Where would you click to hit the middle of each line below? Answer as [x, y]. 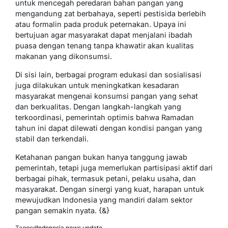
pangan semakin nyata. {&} [62, 211]
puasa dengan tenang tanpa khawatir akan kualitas [105, 46]
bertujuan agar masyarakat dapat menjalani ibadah [104, 35]
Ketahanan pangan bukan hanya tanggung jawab [101, 157]
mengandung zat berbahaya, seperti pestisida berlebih [111, 14]
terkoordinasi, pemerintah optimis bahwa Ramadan [105, 118]
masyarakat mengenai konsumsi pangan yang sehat [107, 96]
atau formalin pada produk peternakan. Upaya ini [101, 24]
